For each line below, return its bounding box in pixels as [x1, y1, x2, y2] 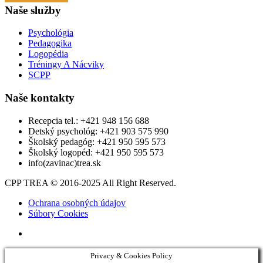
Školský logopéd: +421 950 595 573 [28, 147, 164, 157]
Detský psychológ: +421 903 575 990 [28, 126, 168, 136]
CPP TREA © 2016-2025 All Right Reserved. [5, 177, 176, 188]
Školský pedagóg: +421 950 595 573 [28, 136, 166, 147]
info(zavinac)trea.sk [28, 157, 101, 168]
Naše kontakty [5, 91, 75, 104]
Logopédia [28, 49, 68, 59]
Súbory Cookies [28, 208, 88, 218]
